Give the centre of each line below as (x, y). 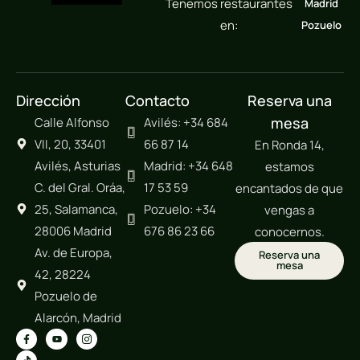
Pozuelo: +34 (180, 209)
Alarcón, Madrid (78, 317)
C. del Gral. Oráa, (80, 187)
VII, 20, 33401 (70, 144)
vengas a (289, 210)
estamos (289, 166)
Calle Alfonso (72, 122)
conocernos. (289, 231)
